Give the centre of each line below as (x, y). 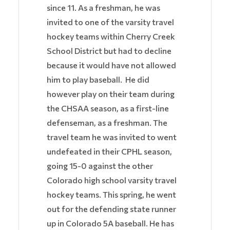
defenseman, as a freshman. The (107, 123)
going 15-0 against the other (100, 166)
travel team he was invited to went (112, 137)
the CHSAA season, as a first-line (108, 108)
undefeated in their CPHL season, (109, 151)
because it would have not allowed (111, 65)
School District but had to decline (109, 51)
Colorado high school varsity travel (112, 180)
